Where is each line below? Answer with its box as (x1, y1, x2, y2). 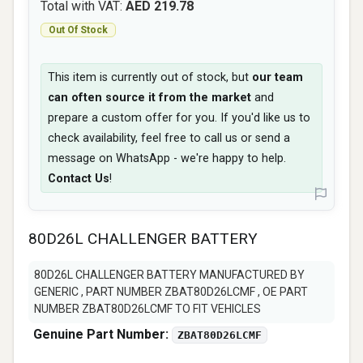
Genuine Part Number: (33, 327, 172, 342)
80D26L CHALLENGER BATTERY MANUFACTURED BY (34, 268, 305, 281)
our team (252, 70, 303, 84)
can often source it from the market (48, 91, 251, 105)
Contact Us (48, 172, 109, 186)
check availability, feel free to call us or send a (48, 131, 290, 145)
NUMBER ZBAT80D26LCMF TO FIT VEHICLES (34, 302, 261, 315)
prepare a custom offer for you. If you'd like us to (48, 111, 310, 125)
